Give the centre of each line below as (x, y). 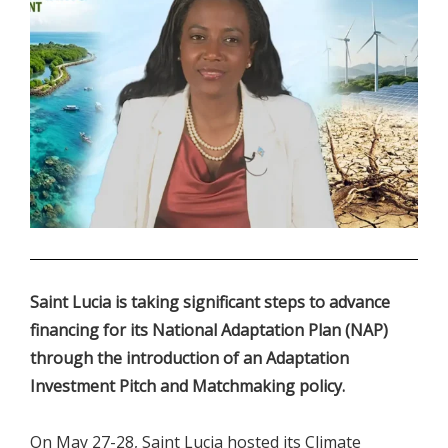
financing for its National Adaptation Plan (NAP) (209, 330)
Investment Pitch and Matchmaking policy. (187, 386)
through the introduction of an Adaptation (189, 358)
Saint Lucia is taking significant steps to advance (210, 302)
